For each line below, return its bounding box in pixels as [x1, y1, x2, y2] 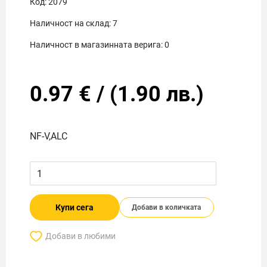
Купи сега [55, 203, 94, 212]
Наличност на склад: [30, 18, 111, 28]
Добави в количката [132, 203, 201, 212]
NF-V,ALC [30, 131, 67, 142]
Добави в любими [45, 231, 116, 241]
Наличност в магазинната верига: [30, 40, 163, 49]
